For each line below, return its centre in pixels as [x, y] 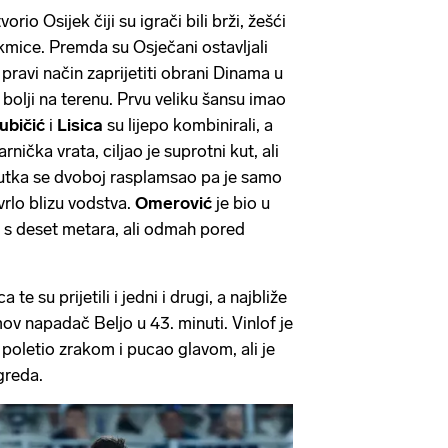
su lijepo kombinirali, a [190, 125]
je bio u [243, 203]
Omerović [175, 203]
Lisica [82, 125]
